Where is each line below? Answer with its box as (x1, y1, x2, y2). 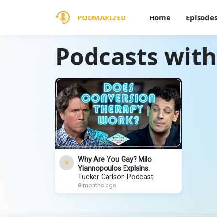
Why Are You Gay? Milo (78, 155, 152, 164)
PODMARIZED (77, 12, 126, 22)
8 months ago (78, 181, 117, 189)
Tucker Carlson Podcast (78, 172, 153, 181)
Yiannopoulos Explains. (78, 164, 150, 172)
